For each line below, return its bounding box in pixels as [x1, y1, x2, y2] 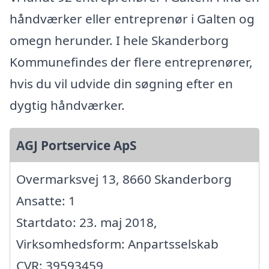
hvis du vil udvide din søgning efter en [10, 74, 233, 92]
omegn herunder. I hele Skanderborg [10, 31, 229, 49]
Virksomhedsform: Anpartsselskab [16, 235, 219, 252]
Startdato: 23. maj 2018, [16, 213, 157, 231]
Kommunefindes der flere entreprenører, [10, 53, 253, 70]
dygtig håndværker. [10, 96, 125, 113]
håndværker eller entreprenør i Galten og [10, 10, 255, 27]
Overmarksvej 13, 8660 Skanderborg [16, 170, 232, 187]
